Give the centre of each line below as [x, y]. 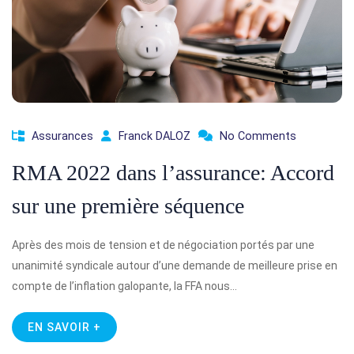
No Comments [258, 136]
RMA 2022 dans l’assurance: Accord [173, 173]
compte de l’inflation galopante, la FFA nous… [124, 286]
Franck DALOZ [154, 136]
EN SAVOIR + [64, 327]
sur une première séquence [128, 206]
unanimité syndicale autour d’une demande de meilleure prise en [175, 265]
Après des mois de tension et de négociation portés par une [163, 245]
